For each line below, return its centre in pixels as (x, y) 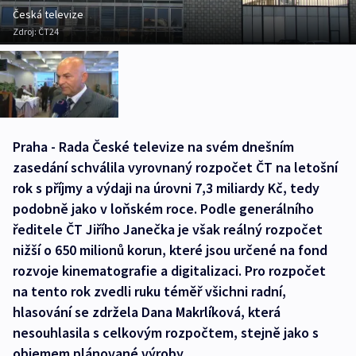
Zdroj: (25, 32)
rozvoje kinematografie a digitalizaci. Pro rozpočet (169, 271)
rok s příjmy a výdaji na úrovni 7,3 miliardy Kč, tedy (166, 188)
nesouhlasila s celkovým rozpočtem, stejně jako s (166, 333)
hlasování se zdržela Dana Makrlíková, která (147, 312)
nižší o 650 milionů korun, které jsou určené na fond (170, 250)
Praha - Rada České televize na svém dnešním (153, 147)
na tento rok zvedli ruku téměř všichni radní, (149, 292)
